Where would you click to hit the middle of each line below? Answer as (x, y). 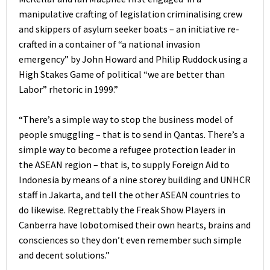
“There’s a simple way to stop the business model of (126, 120)
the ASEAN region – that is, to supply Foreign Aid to (124, 165)
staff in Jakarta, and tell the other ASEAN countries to (130, 195)
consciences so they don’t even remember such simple (130, 240)
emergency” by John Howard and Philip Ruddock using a (133, 59)
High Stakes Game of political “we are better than (122, 74)
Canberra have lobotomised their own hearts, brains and (135, 225)
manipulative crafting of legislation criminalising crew (130, 14)
